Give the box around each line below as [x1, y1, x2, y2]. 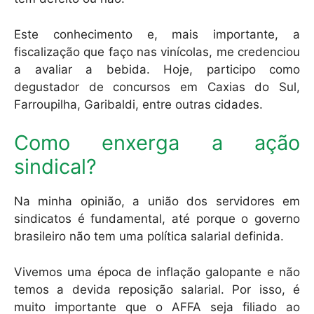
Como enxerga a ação [14, 130, 300, 156]
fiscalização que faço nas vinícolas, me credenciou [14, 44, 300, 59]
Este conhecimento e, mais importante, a [14, 27, 300, 41]
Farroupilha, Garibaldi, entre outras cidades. [14, 97, 263, 111]
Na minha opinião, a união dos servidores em [14, 194, 300, 209]
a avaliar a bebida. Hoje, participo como [14, 62, 300, 76]
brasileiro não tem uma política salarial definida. [14, 229, 287, 244]
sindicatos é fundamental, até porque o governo [14, 212, 300, 226]
